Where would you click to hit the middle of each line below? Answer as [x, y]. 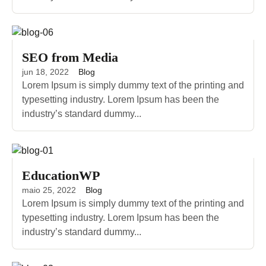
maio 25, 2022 [49, 190]
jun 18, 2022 [45, 72]
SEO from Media [70, 58]
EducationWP [61, 176]
